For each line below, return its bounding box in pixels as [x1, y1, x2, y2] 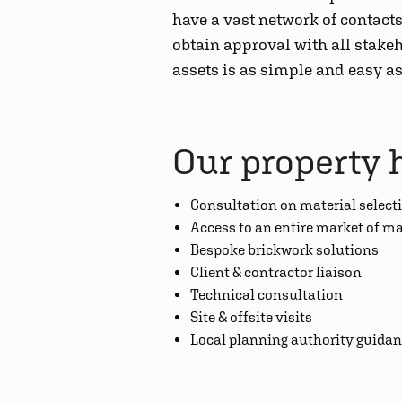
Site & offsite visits [190, 308, 312, 326]
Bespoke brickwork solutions [190, 240, 379, 258]
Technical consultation [190, 285, 343, 303]
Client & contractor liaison [190, 263, 362, 281]
